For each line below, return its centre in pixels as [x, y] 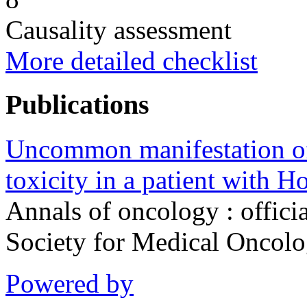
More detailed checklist [132, 60]
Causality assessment [119, 29]
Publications [77, 105]
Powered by [70, 283]
